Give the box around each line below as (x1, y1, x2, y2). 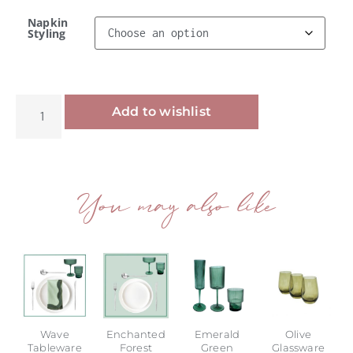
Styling (28, 25, 66, 41)
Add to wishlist (112, 104, 212, 120)
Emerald (194, 327, 240, 340)
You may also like (77, 186, 276, 232)
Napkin (28, 14, 69, 30)
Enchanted (106, 327, 165, 340)
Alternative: (258, 95, 330, 111)
